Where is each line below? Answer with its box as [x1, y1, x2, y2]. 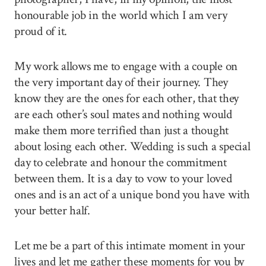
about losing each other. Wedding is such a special [14, 138, 251, 154]
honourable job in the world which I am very [14, 7, 227, 23]
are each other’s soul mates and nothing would [14, 106, 232, 122]
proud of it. [14, 23, 68, 39]
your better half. [14, 202, 90, 218]
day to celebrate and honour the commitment [14, 154, 227, 170]
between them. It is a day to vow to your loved [14, 170, 232, 186]
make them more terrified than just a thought [14, 122, 229, 138]
